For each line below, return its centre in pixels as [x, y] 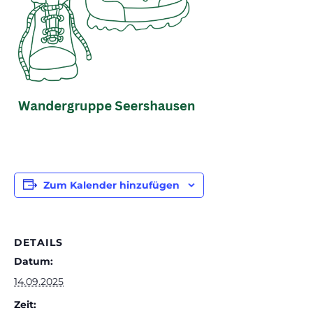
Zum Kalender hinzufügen [111, 185]
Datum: [34, 261]
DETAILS [38, 242]
